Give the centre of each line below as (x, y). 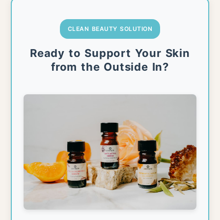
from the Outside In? (110, 67)
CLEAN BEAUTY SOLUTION (110, 29)
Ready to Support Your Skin (110, 53)
